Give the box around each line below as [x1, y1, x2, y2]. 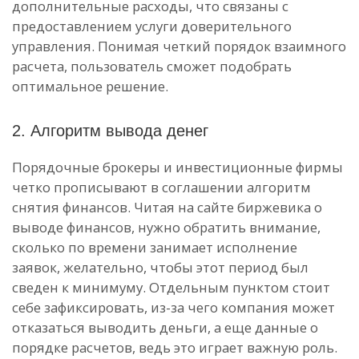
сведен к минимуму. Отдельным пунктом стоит [12, 278, 330, 296]
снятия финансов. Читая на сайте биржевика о [12, 198, 322, 216]
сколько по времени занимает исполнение [12, 238, 297, 256]
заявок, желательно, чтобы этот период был [12, 258, 309, 276]
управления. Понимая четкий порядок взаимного [12, 37, 346, 55]
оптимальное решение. [12, 77, 168, 95]
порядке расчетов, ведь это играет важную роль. [12, 338, 337, 357]
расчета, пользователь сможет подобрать [12, 57, 292, 75]
